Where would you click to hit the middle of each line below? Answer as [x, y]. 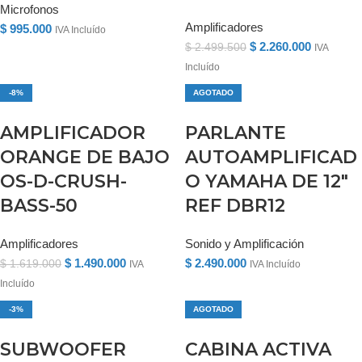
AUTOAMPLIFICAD [271, 157]
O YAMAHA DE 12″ [267, 181]
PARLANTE [236, 133]
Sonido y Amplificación [244, 244]
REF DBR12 [235, 206]
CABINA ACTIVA [258, 349]
